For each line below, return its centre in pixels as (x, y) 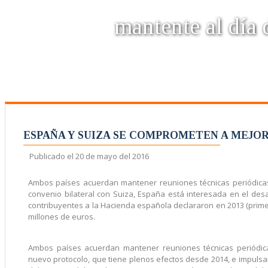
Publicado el (52, 156)
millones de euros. (62, 217)
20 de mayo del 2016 (112, 156)
